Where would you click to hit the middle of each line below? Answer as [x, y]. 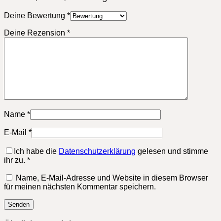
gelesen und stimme [172, 151]
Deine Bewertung [36, 16]
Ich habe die [36, 151]
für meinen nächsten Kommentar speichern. [80, 187]
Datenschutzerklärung [97, 151]
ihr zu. [15, 160]
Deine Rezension [36, 33]
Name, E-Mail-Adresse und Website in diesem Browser [112, 178]
